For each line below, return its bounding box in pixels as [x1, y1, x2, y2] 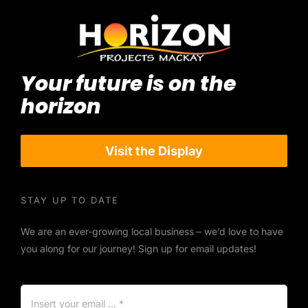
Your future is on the [20, 69, 236, 99]
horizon [20, 92, 101, 122]
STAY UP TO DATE [20, 195, 119, 206]
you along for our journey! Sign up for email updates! [20, 243, 256, 255]
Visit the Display [105, 144, 203, 159]
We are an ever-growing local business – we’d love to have [20, 225, 283, 238]
